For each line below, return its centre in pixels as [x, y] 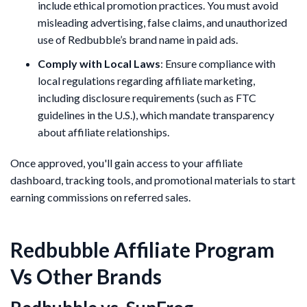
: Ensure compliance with [218, 63]
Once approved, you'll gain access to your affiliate [126, 162]
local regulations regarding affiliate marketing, [146, 80]
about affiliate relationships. [103, 132]
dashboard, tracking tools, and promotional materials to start [153, 180]
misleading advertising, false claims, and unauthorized [162, 22]
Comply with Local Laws [99, 63]
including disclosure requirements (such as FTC [147, 97]
